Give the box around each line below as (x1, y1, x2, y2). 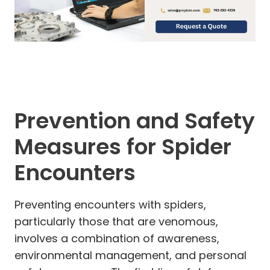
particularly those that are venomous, (14, 213, 218, 229)
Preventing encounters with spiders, (14, 196, 206, 212)
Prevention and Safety (14, 105, 255, 136)
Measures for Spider (14, 131, 231, 162)
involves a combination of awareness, (14, 230, 219, 246)
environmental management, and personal (14, 247, 246, 263)
